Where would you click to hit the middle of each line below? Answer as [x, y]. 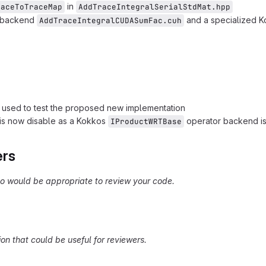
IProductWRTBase [146, 121]
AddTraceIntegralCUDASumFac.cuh [110, 20]
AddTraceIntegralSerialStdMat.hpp [154, 7]
